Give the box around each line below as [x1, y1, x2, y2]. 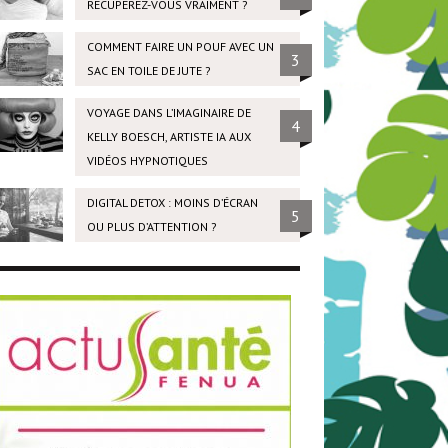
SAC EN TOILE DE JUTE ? [86, 63, 211, 79]
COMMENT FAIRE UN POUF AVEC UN [86, 39, 274, 55]
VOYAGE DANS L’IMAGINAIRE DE [86, 105, 251, 121]
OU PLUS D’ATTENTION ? [86, 219, 217, 235]
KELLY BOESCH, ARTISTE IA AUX [86, 129, 251, 145]
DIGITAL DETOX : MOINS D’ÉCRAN [86, 195, 258, 211]
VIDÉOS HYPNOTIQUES [86, 153, 208, 169]
